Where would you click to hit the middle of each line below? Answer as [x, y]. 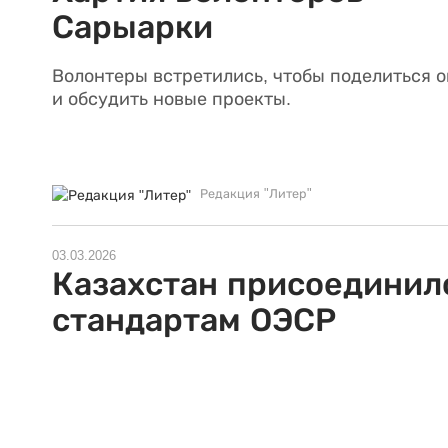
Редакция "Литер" [256, 194]
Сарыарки [132, 27]
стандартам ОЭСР [194, 319]
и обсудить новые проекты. [174, 99]
